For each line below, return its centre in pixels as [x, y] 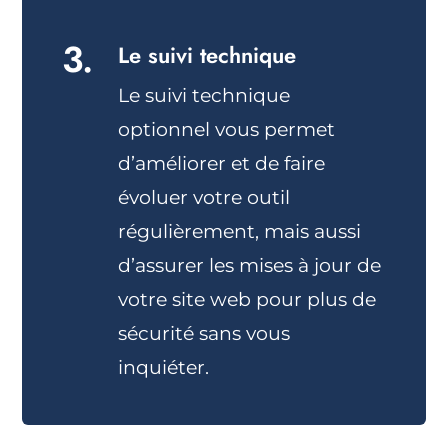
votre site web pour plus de [247, 300]
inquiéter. [164, 368]
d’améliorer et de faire [222, 164]
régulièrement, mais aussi [240, 232]
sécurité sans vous [204, 334]
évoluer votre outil [204, 198]
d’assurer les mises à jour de [250, 266]
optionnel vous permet [227, 130]
